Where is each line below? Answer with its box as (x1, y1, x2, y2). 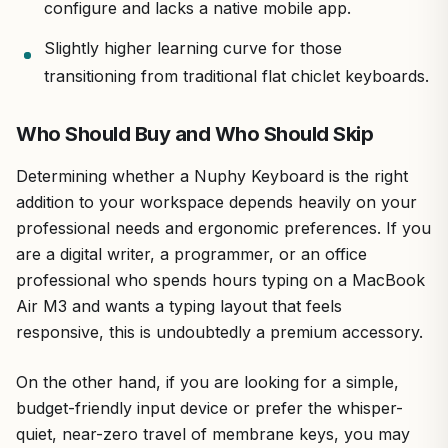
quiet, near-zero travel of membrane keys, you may (16, 423, 410, 444)
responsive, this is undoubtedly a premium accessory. (16, 321, 423, 342)
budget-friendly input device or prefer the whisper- (16, 397, 403, 418)
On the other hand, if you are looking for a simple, (16, 371, 399, 392)
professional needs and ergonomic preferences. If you (16, 217, 431, 238)
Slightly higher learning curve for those (44, 37, 342, 58)
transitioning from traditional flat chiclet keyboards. (44, 65, 429, 86)
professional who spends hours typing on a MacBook (16, 269, 425, 290)
